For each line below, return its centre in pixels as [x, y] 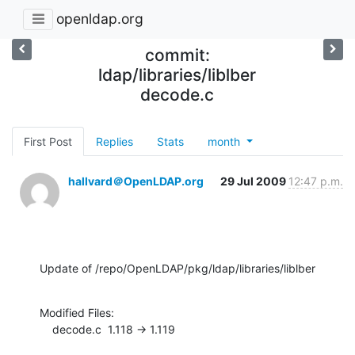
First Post [48, 141]
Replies [115, 141]
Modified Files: [77, 312]
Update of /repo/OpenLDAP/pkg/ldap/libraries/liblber [177, 268]
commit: [177, 55]
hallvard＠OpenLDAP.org [136, 181]
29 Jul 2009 [254, 181]
